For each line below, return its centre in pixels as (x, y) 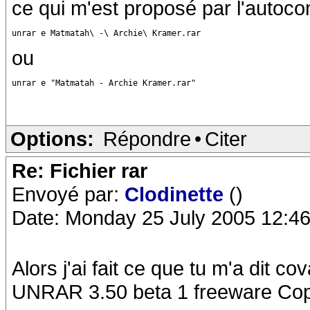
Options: (52, 139)
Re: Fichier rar (80, 171)
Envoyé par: (68, 194)
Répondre (147, 139)
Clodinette (177, 194)
